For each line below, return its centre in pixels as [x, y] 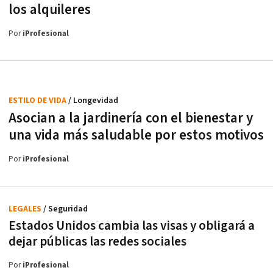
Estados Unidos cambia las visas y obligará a [132, 225]
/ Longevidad [93, 100]
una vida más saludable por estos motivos [136, 135]
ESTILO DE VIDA [38, 100]
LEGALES [26, 209]
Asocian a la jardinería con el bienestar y [131, 118]
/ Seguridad [66, 209]
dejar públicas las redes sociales [97, 241]
